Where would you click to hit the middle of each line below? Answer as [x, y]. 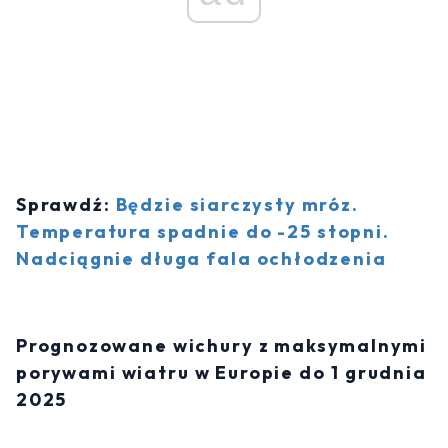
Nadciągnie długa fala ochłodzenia [201, 258]
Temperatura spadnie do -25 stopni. [203, 231]
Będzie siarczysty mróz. [237, 204]
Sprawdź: [66, 204]
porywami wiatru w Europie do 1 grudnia [221, 372]
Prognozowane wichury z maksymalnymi [222, 345]
